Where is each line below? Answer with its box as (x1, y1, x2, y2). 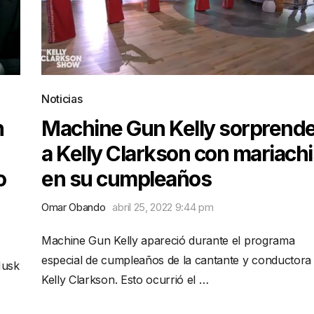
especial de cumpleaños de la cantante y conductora (41, 253, 311, 267)
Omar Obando (41, 200, 106, 214)
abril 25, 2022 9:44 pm (112, 200, 214, 214)
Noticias (41, 92, 83, 106)
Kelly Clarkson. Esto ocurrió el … (41, 273, 209, 287)
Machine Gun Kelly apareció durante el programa (41, 233, 295, 247)
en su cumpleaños (41, 166, 211, 191)
